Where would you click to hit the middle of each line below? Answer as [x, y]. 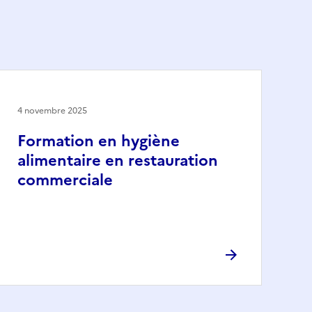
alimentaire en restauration [118, 160]
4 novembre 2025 [52, 110]
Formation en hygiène [99, 141]
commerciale [65, 180]
